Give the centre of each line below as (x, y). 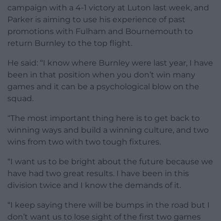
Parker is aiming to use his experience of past (96, 20)
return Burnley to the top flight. (70, 43)
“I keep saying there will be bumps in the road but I (109, 205)
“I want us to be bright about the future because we (110, 162)
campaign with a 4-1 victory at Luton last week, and (108, 8)
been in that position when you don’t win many (101, 75)
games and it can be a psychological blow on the (103, 87)
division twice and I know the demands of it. (94, 185)
